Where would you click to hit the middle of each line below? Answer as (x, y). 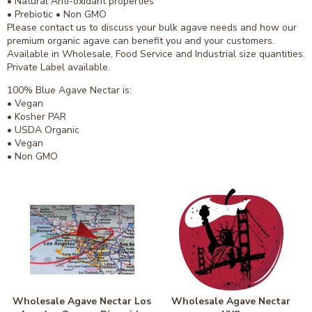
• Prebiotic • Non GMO (57, 15)
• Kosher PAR (37, 117)
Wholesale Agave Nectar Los (81, 302)
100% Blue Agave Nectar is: (69, 91)
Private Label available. (58, 68)
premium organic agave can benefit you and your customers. (141, 41)
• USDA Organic (43, 130)
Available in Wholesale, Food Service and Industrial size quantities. (156, 54)
